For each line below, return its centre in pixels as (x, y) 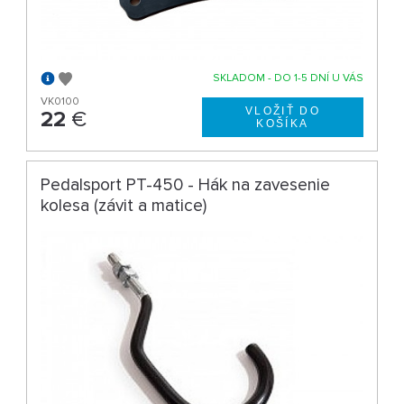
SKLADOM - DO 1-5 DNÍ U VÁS (288, 78)
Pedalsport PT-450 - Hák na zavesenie (186, 184)
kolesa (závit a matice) (124, 205)
